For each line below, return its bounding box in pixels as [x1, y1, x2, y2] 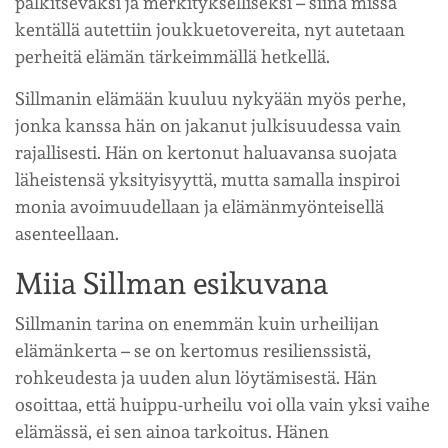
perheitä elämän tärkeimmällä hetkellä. [15, 45, 330, 67]
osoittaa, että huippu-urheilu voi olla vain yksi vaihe [15, 393, 430, 415]
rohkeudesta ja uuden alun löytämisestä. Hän [15, 366, 377, 388]
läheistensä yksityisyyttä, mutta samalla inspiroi [15, 168, 400, 190]
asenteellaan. [15, 222, 119, 244]
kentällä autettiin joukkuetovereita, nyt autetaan [15, 18, 405, 40]
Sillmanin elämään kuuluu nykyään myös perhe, [15, 87, 406, 109]
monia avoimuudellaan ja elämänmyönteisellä [15, 195, 384, 217]
